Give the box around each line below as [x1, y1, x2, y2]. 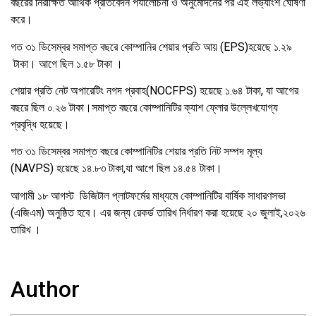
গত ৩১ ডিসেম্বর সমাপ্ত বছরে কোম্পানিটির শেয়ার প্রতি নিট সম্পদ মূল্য [11, 145, 262, 159]
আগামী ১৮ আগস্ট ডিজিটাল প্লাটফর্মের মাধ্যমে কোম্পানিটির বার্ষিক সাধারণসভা [11, 188, 286, 202]
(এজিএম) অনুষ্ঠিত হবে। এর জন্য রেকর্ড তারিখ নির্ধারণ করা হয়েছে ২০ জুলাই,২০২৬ [11, 205, 305, 219]
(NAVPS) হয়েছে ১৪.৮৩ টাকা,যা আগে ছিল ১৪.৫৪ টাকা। [11, 162, 222, 176]
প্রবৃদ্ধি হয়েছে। [11, 117, 70, 131]
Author [11, 275, 80, 303]
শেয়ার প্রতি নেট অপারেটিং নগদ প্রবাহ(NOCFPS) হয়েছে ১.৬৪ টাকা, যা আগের [11, 83, 298, 97]
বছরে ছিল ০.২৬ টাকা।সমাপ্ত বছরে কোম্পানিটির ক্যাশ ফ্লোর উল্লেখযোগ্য [11, 100, 278, 114]
